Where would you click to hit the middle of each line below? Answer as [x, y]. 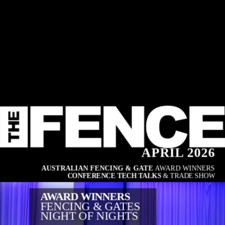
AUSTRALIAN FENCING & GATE [98, 168]
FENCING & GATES [90, 206]
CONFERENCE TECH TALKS [115, 176]
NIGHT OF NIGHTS [89, 216]
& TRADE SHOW [188, 176]
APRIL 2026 [178, 153]
